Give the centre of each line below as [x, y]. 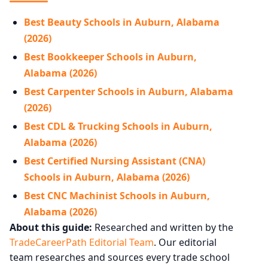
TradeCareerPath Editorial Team [82, 242]
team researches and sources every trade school [120, 257]
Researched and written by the [163, 227]
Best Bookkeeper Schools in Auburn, [110, 57]
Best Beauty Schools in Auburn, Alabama [122, 22]
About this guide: [51, 227]
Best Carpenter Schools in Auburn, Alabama [129, 91]
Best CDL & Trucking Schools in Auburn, [118, 126]
